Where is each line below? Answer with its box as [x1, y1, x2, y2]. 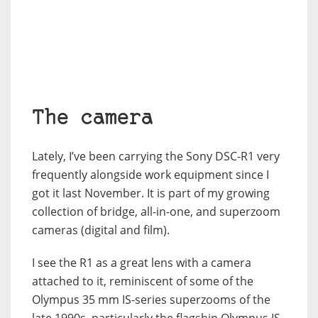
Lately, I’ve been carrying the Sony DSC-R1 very [32, 148, 280, 165]
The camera [32, 109, 153, 130]
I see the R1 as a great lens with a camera [32, 255, 251, 271]
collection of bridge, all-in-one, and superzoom [32, 204, 280, 220]
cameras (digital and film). [32, 222, 170, 238]
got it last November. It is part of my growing [32, 185, 270, 202]
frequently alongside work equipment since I [32, 167, 269, 183]
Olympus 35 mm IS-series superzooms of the [32, 292, 270, 308]
